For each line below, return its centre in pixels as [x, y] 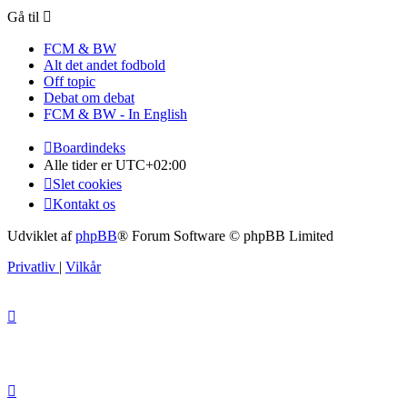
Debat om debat [89, 98]
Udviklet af [41, 236]
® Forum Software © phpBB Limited [225, 236]
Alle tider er [79, 165]
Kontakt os [84, 204]
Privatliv [31, 267]
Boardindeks [89, 148]
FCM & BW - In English [115, 114]
